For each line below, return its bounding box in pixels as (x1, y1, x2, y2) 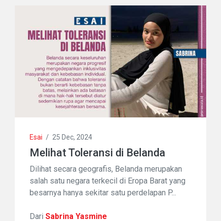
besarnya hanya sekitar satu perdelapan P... (30, 187, 176, 197)
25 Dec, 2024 (52, 133, 92, 141)
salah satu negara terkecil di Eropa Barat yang (30, 176, 185, 185)
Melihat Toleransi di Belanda (30, 146, 165, 159)
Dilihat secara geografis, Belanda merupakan (30, 164, 182, 174)
